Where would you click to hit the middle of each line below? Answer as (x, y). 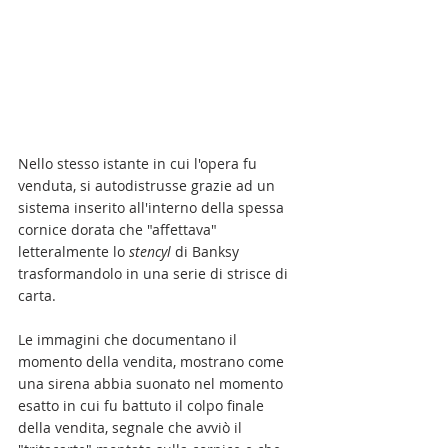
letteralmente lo (73, 252)
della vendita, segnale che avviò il (132, 428)
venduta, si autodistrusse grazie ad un (148, 186)
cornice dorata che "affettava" (119, 230)
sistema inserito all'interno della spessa (153, 208)
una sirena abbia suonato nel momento (152, 384)
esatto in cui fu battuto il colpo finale (143, 406)
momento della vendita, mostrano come (153, 362)
